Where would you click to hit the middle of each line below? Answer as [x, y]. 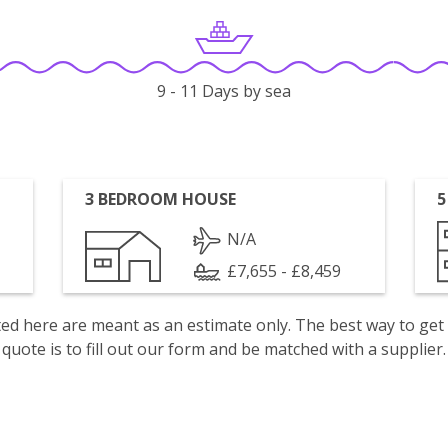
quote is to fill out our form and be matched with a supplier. [224, 349]
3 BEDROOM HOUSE [161, 199]
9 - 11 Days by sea [224, 91]
